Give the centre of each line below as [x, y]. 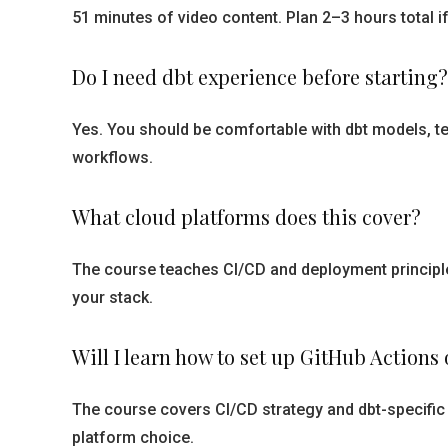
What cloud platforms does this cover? [246, 216]
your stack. [112, 297]
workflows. [112, 157]
